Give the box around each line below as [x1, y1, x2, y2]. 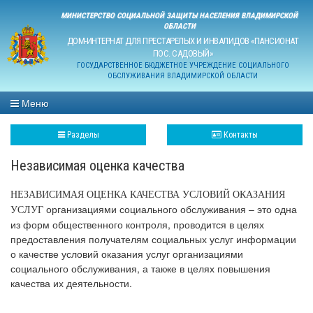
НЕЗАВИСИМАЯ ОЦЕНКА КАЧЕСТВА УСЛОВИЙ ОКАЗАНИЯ [10, 189, 285, 200]
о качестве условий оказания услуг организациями [10, 247, 243, 261]
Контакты [224, 130, 258, 140]
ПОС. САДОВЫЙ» [152, 48, 213, 59]
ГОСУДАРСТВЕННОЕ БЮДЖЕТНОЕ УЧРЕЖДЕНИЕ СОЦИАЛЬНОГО [76, 61, 289, 70]
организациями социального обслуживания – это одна [46, 202, 297, 216]
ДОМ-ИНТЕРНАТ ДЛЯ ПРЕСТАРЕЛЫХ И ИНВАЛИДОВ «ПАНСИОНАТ [66, 36, 299, 46]
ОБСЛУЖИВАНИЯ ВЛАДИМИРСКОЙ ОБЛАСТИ [108, 71, 258, 80]
